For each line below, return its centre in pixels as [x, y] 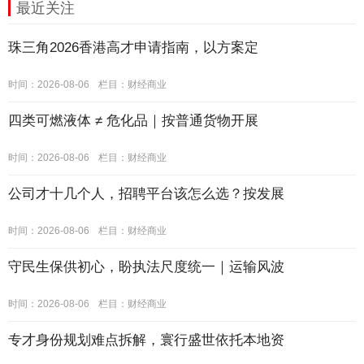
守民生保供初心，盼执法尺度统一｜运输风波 [146, 266]
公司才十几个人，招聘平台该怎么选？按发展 [146, 193]
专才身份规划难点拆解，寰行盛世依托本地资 [146, 340]
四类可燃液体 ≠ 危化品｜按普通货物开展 [133, 120]
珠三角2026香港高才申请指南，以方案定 [133, 47]
